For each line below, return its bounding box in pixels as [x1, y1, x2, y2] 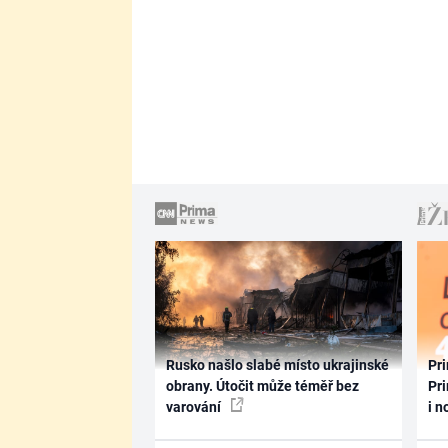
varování [165, 398, 224, 415]
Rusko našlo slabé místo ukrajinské [165, 356, 389, 373]
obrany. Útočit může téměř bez [165, 377, 359, 394]
